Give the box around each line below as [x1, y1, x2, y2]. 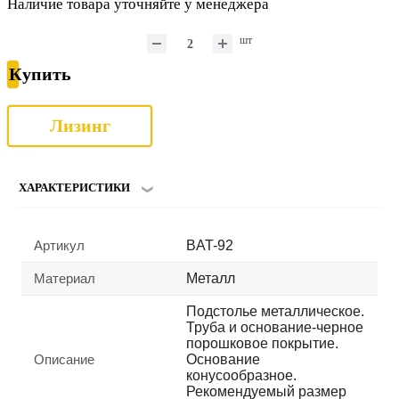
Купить [9, 64, 71, 85]
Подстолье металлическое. [186, 303, 364, 319]
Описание [34, 351, 94, 367]
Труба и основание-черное [186, 319, 363, 335]
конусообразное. [186, 367, 297, 383]
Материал [34, 270, 95, 286]
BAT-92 [186, 237, 233, 253]
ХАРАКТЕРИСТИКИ [19, 180, 130, 194]
